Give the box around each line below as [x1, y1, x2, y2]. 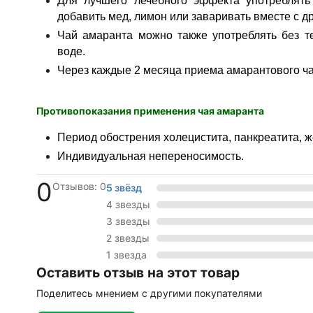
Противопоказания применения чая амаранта [36, 105, 264, 117]
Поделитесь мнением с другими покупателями [36, 287, 262, 299]
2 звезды [106, 232, 150, 244]
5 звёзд [106, 182, 142, 194]
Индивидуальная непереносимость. [57, 150, 244, 162]
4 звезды [106, 198, 150, 210]
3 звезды [106, 215, 150, 227]
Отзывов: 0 [52, 180, 106, 192]
